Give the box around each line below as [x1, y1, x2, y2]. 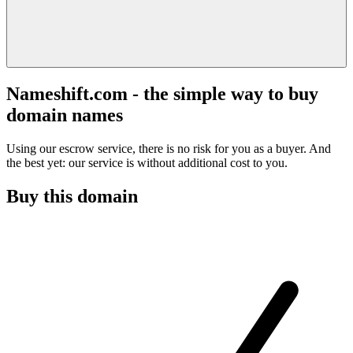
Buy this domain [6, 185, 138, 206]
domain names [6, 104, 123, 125]
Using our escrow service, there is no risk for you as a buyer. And [6, 141, 331, 155]
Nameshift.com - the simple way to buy [6, 83, 318, 104]
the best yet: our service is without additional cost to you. [6, 155, 288, 169]
